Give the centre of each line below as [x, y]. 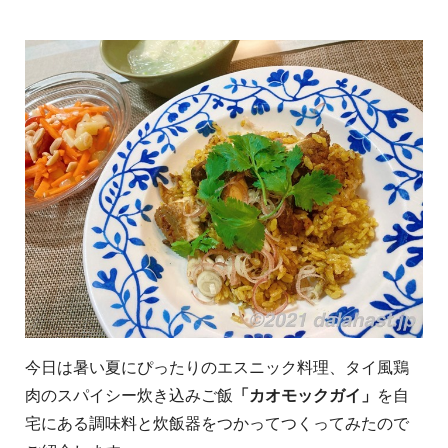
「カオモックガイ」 [305, 396]
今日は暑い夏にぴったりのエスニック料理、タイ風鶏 [217, 368]
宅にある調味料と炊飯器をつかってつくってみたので [217, 424]
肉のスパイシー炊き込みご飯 [129, 396]
